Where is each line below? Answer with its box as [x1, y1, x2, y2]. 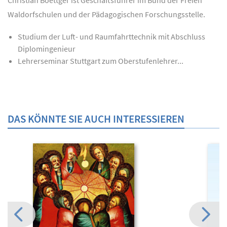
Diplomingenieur [18, 44, 75, 54]
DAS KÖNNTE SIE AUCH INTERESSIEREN [8, 112, 184, 126]
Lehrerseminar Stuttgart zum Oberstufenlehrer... [18, 56, 183, 66]
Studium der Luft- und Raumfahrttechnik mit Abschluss [18, 31, 205, 42]
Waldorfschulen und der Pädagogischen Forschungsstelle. [8, 9, 205, 20]
